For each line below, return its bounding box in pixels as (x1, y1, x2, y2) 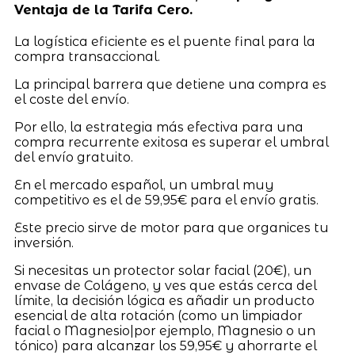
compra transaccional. (13, 49, 163, 65)
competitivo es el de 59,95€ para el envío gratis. (13, 193, 319, 208)
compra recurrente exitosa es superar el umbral (13, 135, 329, 151)
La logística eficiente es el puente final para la (13, 34, 315, 50)
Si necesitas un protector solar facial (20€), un (13, 263, 311, 279)
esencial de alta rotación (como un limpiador (13, 308, 303, 324)
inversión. (13, 235, 77, 251)
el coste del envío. (13, 92, 132, 108)
